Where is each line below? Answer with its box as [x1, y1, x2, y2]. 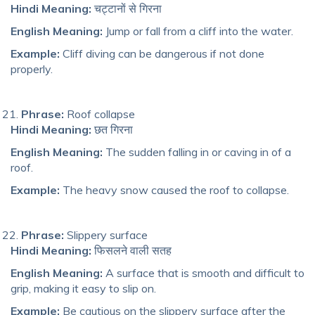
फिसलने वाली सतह [91, 243, 172, 257]
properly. [11, 61, 53, 76]
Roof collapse [64, 106, 135, 121]
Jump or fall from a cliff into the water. [103, 23, 293, 38]
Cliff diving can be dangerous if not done [60, 46, 264, 60]
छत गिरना [91, 122, 133, 136]
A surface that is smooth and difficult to [103, 265, 304, 280]
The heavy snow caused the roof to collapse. [60, 182, 289, 197]
